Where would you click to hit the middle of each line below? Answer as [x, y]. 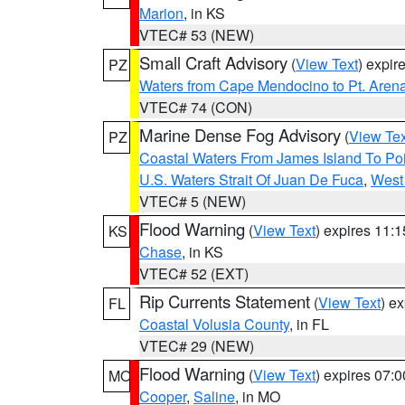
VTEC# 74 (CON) [196, 107]
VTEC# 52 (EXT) [194, 273]
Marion [161, 13]
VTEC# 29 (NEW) [197, 346]
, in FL [309, 324]
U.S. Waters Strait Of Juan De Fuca [251, 179]
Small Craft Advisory [213, 62]
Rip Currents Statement [225, 301]
